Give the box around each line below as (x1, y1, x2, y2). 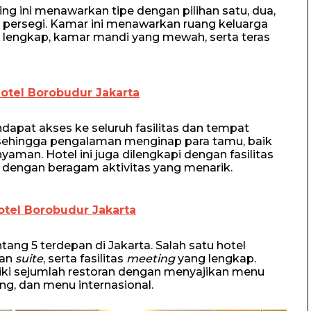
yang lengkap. (175, 252, 256, 265)
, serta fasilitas (43, 252, 126, 265)
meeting (126, 252, 175, 265)
